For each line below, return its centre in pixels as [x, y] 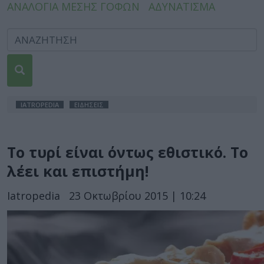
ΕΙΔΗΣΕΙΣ [89, 105]
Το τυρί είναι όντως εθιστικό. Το [128, 152]
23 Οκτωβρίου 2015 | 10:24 [137, 195]
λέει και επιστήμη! [78, 171]
